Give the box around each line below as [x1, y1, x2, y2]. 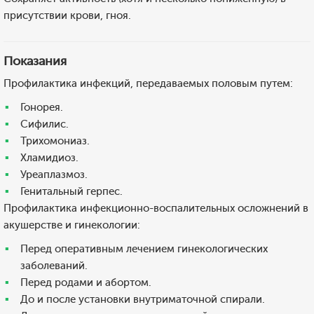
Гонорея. [20, 101, 63, 114]
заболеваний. [20, 259, 88, 272]
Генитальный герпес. [20, 185, 123, 198]
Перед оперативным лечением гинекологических [20, 243, 268, 255]
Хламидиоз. [20, 151, 78, 164]
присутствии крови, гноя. [4, 9, 131, 22]
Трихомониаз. [20, 135, 90, 147]
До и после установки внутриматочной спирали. [20, 293, 265, 306]
